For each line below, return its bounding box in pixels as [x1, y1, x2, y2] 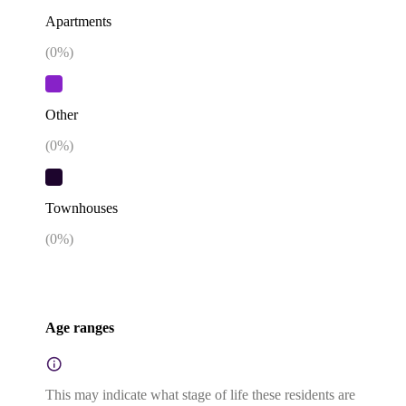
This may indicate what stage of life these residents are [45, 387, 355, 403]
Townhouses [45, 200, 118, 217]
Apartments [45, 13, 111, 29]
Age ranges [45, 319, 114, 335]
